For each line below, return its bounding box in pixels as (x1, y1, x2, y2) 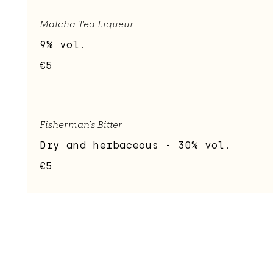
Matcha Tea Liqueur (40, 18, 134, 30)
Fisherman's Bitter (40, 119, 122, 131)
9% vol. (40, 39, 86, 51)
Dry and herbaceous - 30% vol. (40, 140, 231, 152)
